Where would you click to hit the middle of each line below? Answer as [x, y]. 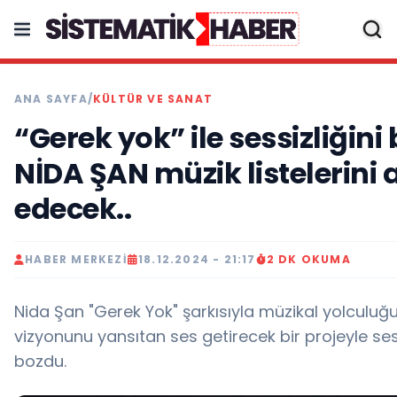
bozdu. [40, 361]
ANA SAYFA [51, 99]
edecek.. [73, 209]
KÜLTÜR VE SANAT [153, 99]
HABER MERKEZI [76, 259]
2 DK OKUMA [308, 259]
